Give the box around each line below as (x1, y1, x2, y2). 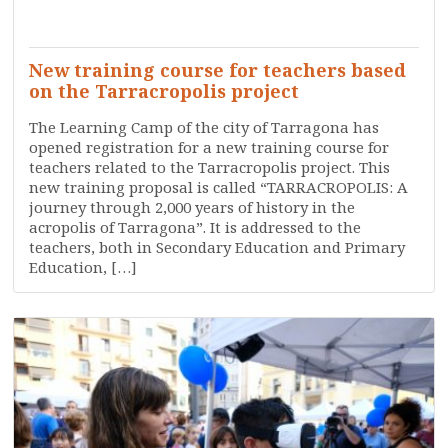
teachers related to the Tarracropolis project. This (29, 157, 391, 177)
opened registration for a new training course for (29, 137, 390, 157)
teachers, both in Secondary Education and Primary (29, 237, 406, 257)
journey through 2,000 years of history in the (29, 197, 356, 217)
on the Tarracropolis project (29, 79, 300, 103)
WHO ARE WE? (323, 24, 411, 39)
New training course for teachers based (29, 58, 407, 82)
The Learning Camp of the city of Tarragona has (29, 117, 380, 137)
